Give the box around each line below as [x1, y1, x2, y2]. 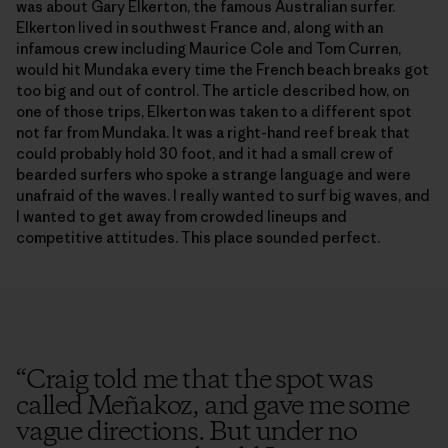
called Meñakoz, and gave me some [16, 388, 409, 425]
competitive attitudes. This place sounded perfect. [16, 227, 380, 247]
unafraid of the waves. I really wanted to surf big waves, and [16, 185, 430, 205]
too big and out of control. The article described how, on [16, 80, 409, 100]
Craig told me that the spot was [25, 362, 373, 399]
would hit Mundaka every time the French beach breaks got [16, 59, 429, 79]
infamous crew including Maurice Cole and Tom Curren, [16, 38, 401, 58]
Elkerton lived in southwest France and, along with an [16, 17, 383, 37]
